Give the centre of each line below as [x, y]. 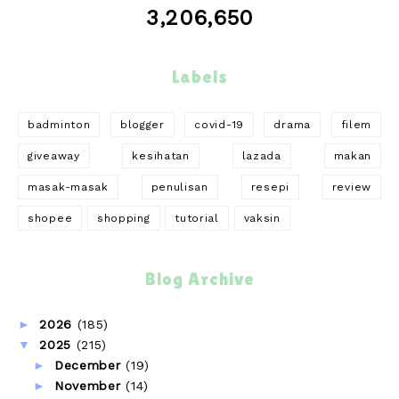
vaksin [262, 218]
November [90, 386]
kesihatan [161, 155]
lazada [261, 155]
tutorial [197, 218]
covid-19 [219, 124]
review [351, 187]
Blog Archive [199, 279]
